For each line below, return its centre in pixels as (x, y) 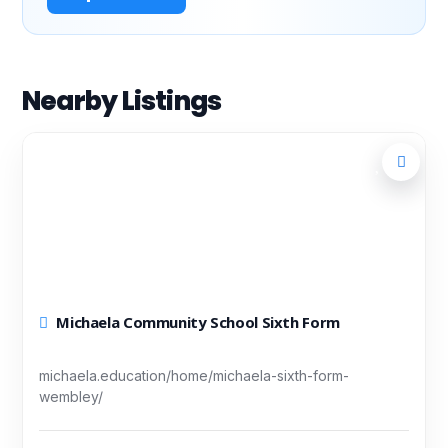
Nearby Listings (122, 101)
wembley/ (71, 397)
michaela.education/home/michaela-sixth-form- (194, 376)
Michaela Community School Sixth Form (198, 322)
